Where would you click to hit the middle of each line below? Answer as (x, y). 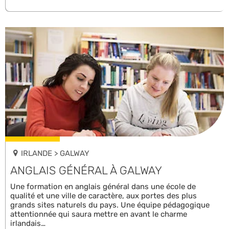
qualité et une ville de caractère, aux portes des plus (104, 196)
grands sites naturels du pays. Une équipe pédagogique (110, 205)
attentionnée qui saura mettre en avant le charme (99, 214)
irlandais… (28, 223)
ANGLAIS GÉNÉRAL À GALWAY (86, 170)
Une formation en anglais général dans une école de (103, 186)
